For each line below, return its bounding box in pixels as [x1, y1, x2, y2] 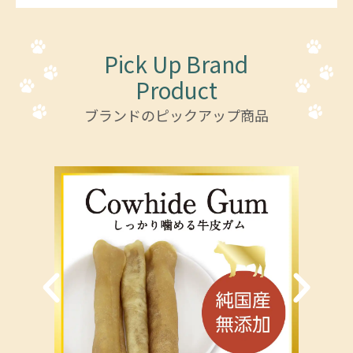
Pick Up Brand [104, 47, 249, 80]
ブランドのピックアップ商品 [84, 104, 269, 125]
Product [135, 73, 217, 106]
